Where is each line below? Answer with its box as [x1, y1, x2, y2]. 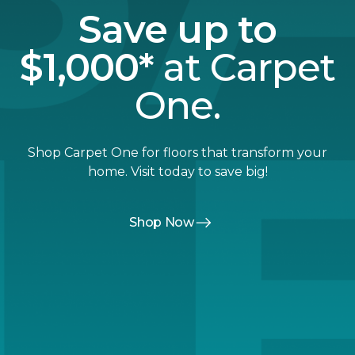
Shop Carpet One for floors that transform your [28, 145, 327, 161]
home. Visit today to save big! [87, 164, 268, 180]
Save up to [78, 6, 277, 53]
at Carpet [163, 44, 335, 91]
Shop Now [129, 215, 194, 231]
